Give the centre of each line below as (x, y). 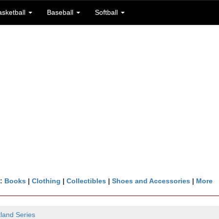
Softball (107, 12)
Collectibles (86, 181)
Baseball (61, 12)
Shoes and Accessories (151, 181)
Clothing (46, 181)
